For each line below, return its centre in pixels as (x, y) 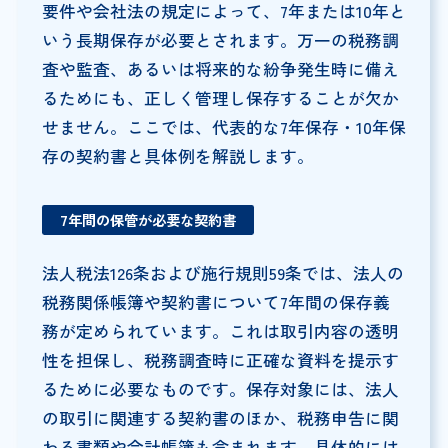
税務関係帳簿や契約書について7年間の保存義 (215, 301)
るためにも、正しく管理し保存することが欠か (220, 97)
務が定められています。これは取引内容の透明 (220, 330)
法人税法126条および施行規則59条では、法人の (222, 272)
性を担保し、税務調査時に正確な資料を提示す (220, 359)
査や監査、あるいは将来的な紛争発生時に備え (220, 68)
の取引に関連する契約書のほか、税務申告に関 (220, 417)
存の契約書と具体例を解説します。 (177, 155)
